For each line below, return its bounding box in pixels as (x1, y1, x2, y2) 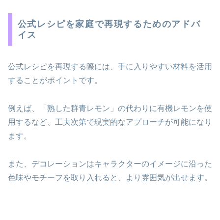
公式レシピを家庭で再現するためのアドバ (17, 19, 201, 29)
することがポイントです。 (8, 76, 102, 84)
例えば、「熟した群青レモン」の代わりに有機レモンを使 (8, 104, 212, 112)
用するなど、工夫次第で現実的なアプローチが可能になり (8, 117, 212, 126)
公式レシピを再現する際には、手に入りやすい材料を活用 (8, 62, 212, 71)
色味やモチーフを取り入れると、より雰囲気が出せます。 (8, 173, 212, 182)
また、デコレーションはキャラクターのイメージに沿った (8, 159, 212, 168)
